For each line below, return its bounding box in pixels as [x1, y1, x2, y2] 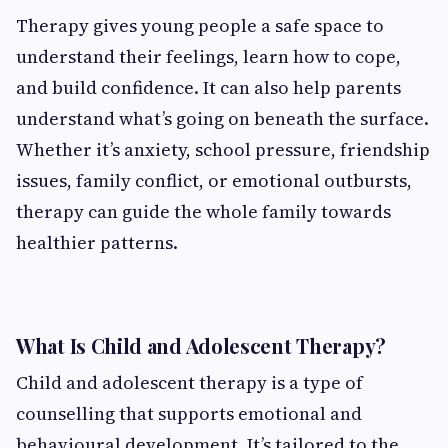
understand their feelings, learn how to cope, [16, 43, 401, 69]
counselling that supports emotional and [16, 400, 362, 426]
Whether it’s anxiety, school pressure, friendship [16, 136, 430, 162]
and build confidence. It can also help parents [16, 74, 401, 100]
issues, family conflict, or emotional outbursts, [16, 167, 412, 193]
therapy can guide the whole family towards [16, 198, 391, 224]
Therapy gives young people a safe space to [16, 12, 384, 38]
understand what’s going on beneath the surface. [16, 105, 429, 131]
